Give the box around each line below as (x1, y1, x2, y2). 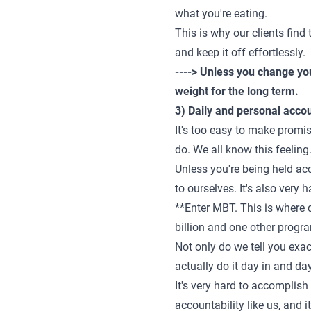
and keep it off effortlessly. (175, 46, 305, 59)
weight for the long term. (175, 85, 299, 98)
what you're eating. (175, 7, 267, 20)
